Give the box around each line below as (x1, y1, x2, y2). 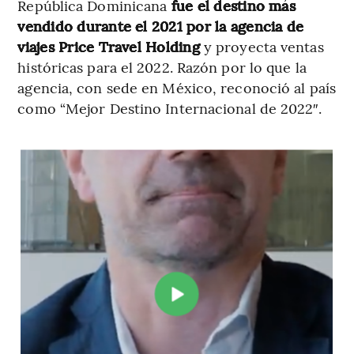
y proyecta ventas (199, 36, 324, 57)
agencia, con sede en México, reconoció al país (17, 77, 336, 98)
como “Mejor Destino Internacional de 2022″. (17, 98, 322, 119)
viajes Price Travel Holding (17, 36, 200, 57)
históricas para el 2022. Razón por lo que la (17, 57, 307, 77)
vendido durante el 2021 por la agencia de (17, 16, 304, 36)
